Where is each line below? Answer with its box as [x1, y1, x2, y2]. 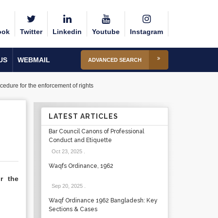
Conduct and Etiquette [48, 137, 112, 144]
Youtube [92, 28, 120, 36]
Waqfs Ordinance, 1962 [48, 163, 113, 169]
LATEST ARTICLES [48, 112, 118, 120]
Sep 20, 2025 [51, 183, 83, 189]
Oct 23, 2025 [51, 148, 82, 154]
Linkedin [53, 28, 82, 36]
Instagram [130, 28, 163, 36]
